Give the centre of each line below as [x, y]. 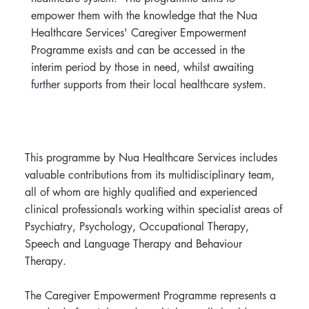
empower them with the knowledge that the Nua [144, 15]
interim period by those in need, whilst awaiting [142, 67]
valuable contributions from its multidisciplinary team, [149, 175]
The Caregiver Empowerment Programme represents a [150, 295]
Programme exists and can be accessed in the [138, 50]
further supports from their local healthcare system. [148, 84]
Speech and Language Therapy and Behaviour [133, 243]
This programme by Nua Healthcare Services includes [151, 157]
